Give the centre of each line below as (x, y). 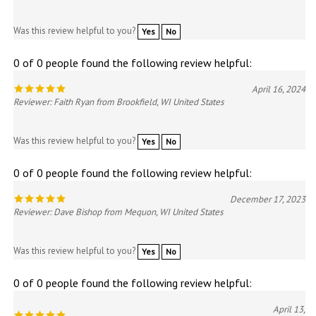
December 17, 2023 (268, 200)
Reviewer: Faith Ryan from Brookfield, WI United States (119, 102)
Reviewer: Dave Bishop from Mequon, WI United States (118, 212)
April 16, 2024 (279, 90)
